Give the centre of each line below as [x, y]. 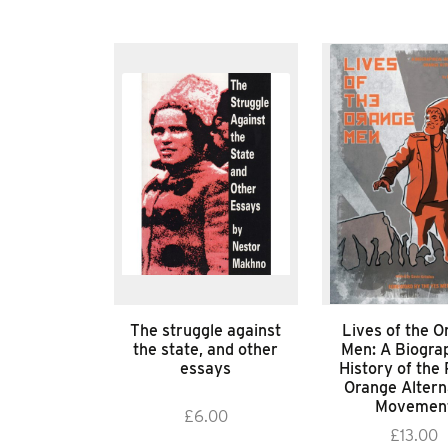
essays [206, 369]
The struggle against [206, 331]
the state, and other [206, 350]
